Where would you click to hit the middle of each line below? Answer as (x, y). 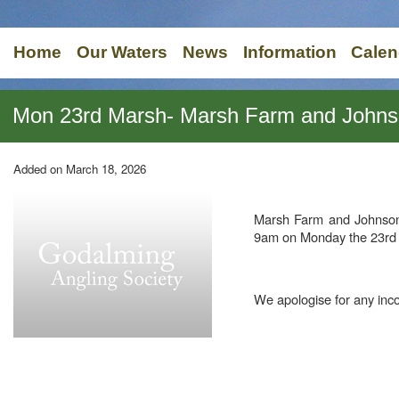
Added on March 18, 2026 (80, 169)
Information (289, 52)
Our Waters (122, 52)
